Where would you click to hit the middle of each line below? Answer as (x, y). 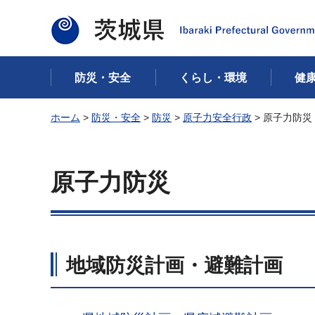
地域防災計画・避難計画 (174, 265)
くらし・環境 (213, 78)
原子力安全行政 (217, 117)
